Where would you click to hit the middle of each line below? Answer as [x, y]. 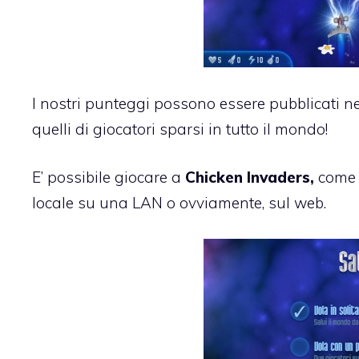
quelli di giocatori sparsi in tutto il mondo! [180, 129]
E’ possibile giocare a [109, 177]
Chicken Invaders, [252, 177]
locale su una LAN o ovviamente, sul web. [179, 203]
